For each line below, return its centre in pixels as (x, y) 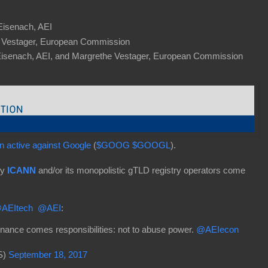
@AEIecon (217, 230)
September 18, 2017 (48, 255)
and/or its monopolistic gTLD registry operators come (141, 170)
